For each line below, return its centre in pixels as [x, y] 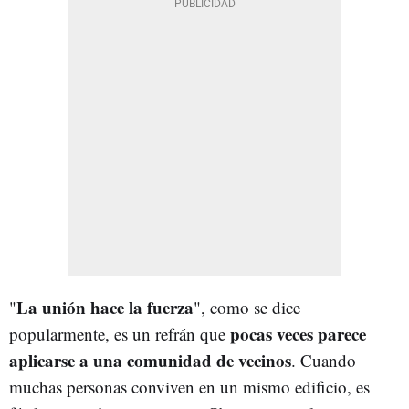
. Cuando [324, 360]
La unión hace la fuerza [105, 307]
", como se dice [247, 307]
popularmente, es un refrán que [120, 333]
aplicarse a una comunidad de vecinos [150, 360]
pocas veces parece [298, 333]
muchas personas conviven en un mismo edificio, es [189, 386]
